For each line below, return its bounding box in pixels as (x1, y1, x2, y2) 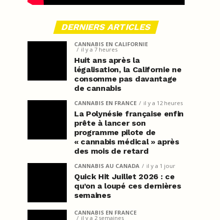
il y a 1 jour (146, 162, 175, 169)
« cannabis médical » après (74, 137, 179, 146)
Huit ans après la (74, 55, 140, 65)
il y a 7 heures (81, 46, 117, 53)
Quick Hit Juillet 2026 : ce (74, 172, 175, 181)
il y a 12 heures (143, 99, 183, 107)
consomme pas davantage (74, 74, 177, 83)
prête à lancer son (74, 118, 146, 128)
